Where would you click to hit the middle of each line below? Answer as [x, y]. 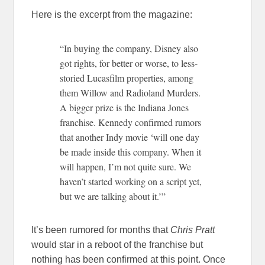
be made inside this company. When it [131, 151]
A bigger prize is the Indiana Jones [125, 107]
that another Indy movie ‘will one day [130, 137]
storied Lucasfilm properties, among [127, 77]
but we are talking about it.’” [113, 196]
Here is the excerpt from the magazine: [112, 14]
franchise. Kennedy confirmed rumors [131, 122]
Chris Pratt [193, 230]
